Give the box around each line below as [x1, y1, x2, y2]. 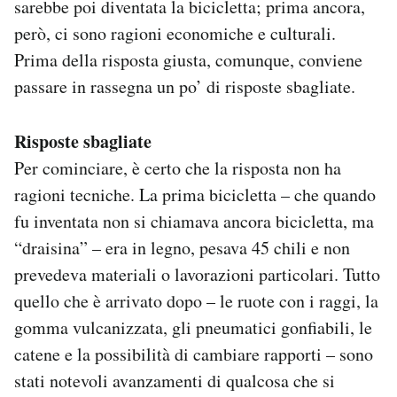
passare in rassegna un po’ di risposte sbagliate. [14, 74, 355, 99]
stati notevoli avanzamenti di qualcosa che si [14, 369, 335, 393]
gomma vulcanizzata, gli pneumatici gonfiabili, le [14, 315, 372, 340]
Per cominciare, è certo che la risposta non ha [14, 156, 341, 181]
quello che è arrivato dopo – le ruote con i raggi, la [14, 289, 378, 314]
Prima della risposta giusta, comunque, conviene [14, 48, 362, 73]
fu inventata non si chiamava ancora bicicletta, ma [14, 209, 374, 234]
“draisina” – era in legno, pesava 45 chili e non [14, 236, 350, 261]
